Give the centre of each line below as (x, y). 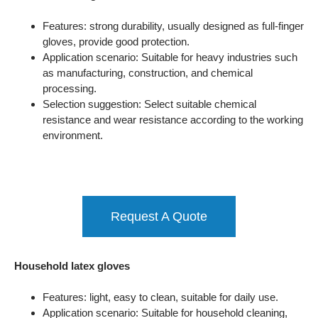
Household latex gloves (72, 266)
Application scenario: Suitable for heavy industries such (170, 57)
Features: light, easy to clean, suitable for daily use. (160, 297)
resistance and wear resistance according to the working (173, 120)
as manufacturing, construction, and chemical (148, 73)
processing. (70, 88)
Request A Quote (159, 216)
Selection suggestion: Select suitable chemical (149, 104)
